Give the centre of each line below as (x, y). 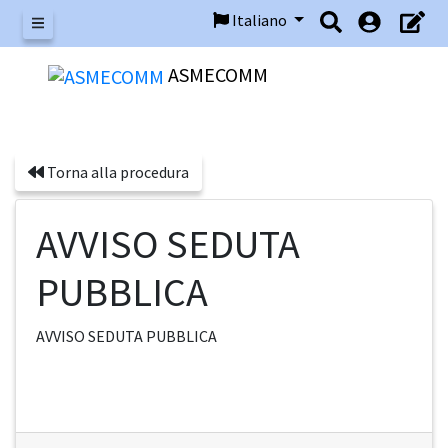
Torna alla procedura (116, 172)
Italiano (260, 20)
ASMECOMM (218, 74)
